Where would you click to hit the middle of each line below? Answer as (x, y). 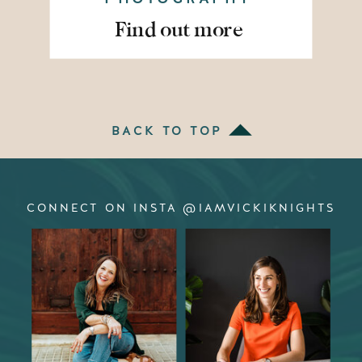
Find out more (181, 29)
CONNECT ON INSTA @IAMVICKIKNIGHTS (181, 207)
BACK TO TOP (167, 130)
